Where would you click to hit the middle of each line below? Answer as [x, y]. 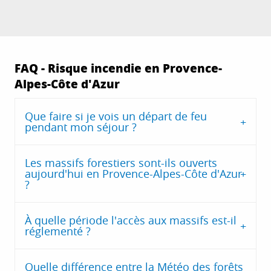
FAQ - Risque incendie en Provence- [118, 68]
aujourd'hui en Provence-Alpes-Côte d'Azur [133, 174]
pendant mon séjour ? [81, 127]
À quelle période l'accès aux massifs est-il [131, 220]
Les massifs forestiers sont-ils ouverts [121, 163]
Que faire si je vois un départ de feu [116, 116]
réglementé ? [58, 231]
